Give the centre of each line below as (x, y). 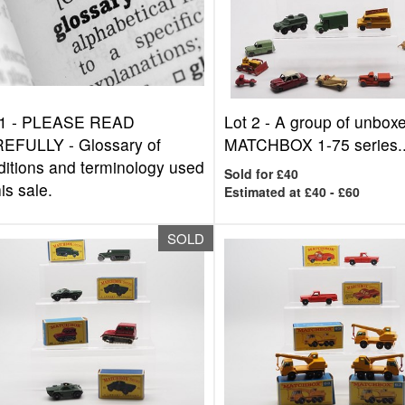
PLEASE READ (78, 122)
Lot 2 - (250, 122)
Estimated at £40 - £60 (292, 192)
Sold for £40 (262, 174)
